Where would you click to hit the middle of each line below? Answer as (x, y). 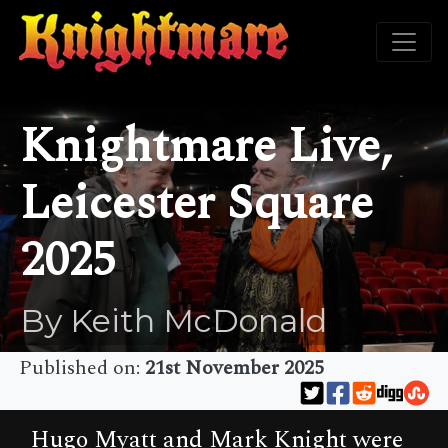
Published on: (82, 368)
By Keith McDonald (173, 320)
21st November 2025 (234, 368)
